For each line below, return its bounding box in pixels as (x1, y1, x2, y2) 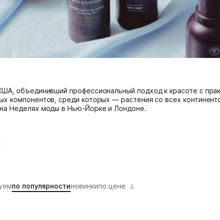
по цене (98, 182, 126, 191)
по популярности (12, 182, 71, 191)
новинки (71, 182, 98, 191)
